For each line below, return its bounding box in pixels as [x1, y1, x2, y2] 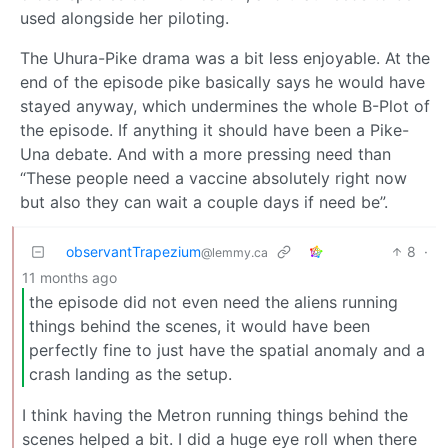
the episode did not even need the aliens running [29, 291, 398, 312]
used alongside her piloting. [20, 7, 229, 28]
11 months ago [22, 268, 117, 286]
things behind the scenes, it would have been [29, 315, 370, 336]
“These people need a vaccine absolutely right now [20, 167, 407, 188]
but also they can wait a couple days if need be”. [20, 191, 388, 212]
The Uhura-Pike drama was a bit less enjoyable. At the [20, 47, 430, 68]
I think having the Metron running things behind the [22, 405, 408, 426]
